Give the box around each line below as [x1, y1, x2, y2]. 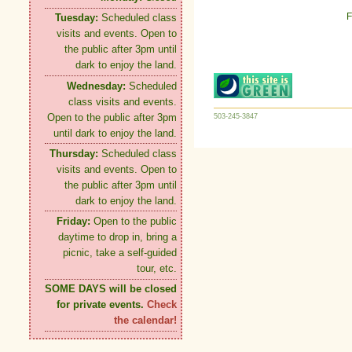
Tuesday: [55, 12, 98, 24]
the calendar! [114, 314, 177, 327]
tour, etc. [137, 262, 177, 274]
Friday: [57, 214, 90, 227]
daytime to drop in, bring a [58, 230, 177, 243]
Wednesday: [67, 79, 126, 92]
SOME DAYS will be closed [45, 283, 177, 295]
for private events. [57, 299, 147, 311]
